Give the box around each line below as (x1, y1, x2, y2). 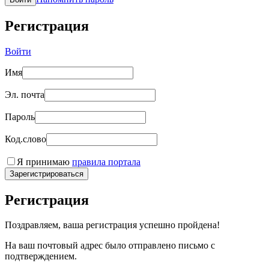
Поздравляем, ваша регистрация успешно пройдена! (5, 220, 220, 231)
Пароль (5, 111, 35, 122)
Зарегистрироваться (10, 169, 83, 178)
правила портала (72, 156, 141, 167)
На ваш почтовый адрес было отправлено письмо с (5, 240, 215, 251)
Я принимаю (17, 156, 72, 167)
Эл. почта (5, 89, 44, 100)
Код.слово (5, 133, 46, 144)
